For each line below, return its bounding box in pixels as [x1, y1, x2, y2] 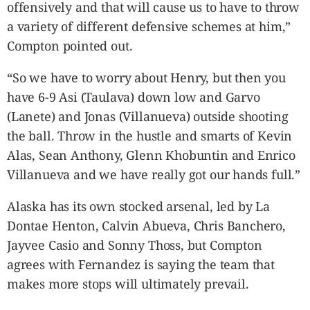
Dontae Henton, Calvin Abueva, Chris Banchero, [7, 217, 286, 234]
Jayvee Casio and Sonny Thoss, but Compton [7, 237, 262, 253]
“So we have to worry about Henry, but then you [7, 69, 286, 86]
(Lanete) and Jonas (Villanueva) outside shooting [7, 108, 289, 125]
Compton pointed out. [7, 37, 133, 54]
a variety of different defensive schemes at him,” [7, 18, 291, 35]
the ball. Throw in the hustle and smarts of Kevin [7, 127, 293, 144]
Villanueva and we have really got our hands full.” [7, 166, 301, 183]
